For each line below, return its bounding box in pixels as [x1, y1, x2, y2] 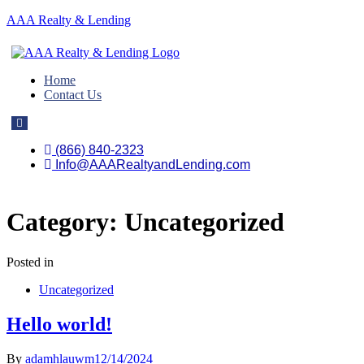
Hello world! [6, 313, 112, 335]
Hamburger [15, 116, 67, 128]
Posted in [6, 254, 54, 269]
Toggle [15, 128, 46, 141]
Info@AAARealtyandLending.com [55, 158, 250, 171]
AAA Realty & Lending [6, 13, 131, 27]
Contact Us [44, 88, 102, 102]
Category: [6, 207, 124, 237]
